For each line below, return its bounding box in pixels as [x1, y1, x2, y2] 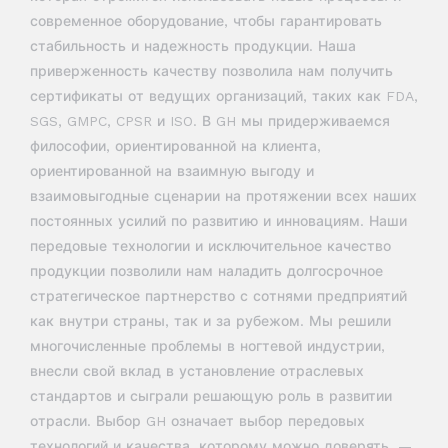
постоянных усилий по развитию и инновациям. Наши [30, 212, 407, 229]
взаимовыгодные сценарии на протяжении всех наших [30, 187, 417, 204]
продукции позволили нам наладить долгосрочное [30, 262, 383, 279]
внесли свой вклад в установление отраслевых [30, 362, 364, 379]
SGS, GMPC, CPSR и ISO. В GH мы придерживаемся [30, 112, 390, 129]
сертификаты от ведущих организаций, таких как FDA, [30, 87, 418, 104]
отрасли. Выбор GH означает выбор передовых [30, 412, 365, 429]
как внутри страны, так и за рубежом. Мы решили [30, 312, 391, 329]
